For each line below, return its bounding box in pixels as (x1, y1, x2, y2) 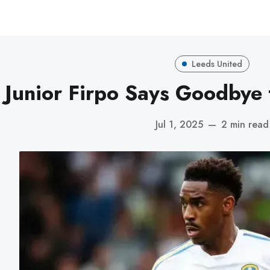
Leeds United (191, 57, 242, 70)
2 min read (221, 117, 269, 131)
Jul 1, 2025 (155, 117, 203, 131)
